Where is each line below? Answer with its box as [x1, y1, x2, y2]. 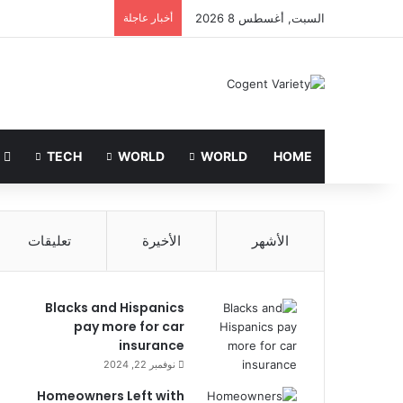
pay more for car [74, 317, 184, 336]
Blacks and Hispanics [45, 298, 184, 317]
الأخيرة [142, 231, 181, 249]
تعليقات [28, 231, 71, 249]
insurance [119, 336, 184, 354]
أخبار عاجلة [123, 11, 173, 24]
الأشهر [252, 231, 289, 249]
